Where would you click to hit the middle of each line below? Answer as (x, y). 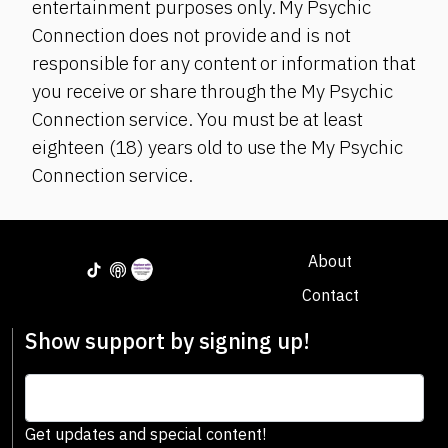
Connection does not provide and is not (191, 35)
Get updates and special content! (145, 434)
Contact (330, 295)
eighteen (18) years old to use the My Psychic (217, 147)
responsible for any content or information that (224, 63)
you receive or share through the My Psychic (212, 91)
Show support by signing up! (167, 341)
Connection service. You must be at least (197, 119)
